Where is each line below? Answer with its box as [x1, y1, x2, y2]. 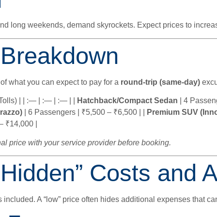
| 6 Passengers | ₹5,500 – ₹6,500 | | [22, 108, 147, 117]
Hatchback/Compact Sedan [77, 96, 178, 105]
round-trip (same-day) [121, 77, 200, 86]
